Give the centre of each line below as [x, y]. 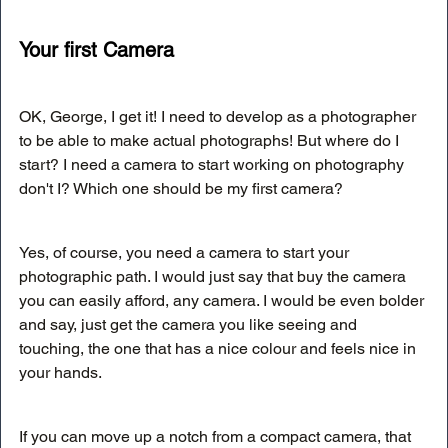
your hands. [62, 373]
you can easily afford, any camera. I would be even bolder [223, 301]
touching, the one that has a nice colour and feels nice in [219, 349]
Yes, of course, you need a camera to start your [186, 253]
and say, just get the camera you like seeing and [190, 325]
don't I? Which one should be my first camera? [181, 189]
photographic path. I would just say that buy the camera [214, 277]
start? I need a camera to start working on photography [213, 165]
